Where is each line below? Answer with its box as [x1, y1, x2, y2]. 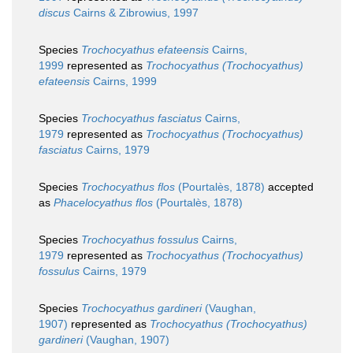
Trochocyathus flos [81, 180, 175, 194]
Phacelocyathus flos [54, 196, 153, 210]
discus [39, 6, 70, 20]
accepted [265, 180, 314, 194]
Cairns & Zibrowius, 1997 [70, 6, 199, 20]
